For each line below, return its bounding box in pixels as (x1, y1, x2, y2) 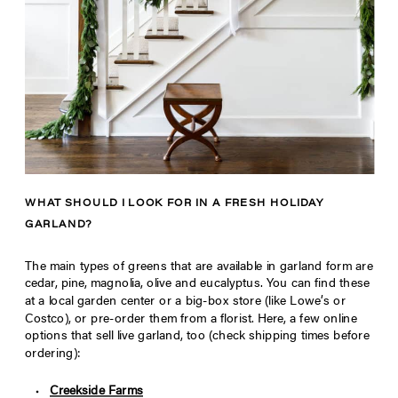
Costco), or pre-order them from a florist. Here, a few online (25, 314, 357, 327)
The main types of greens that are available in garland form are (25, 261, 373, 275)
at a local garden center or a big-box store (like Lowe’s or (25, 296, 346, 309)
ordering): (25, 348, 81, 362)
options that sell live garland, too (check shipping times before (25, 330, 370, 344)
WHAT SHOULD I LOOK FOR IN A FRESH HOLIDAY (25, 199, 323, 210)
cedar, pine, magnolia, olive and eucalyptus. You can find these (25, 278, 370, 291)
